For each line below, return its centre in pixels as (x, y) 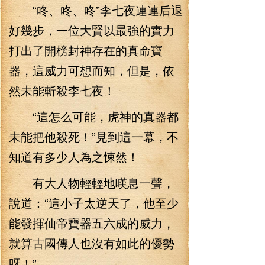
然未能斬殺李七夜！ (62, 90)
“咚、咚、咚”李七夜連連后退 (96, 10)
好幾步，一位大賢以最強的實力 (92, 30)
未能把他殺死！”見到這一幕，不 (94, 136)
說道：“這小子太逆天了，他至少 (94, 203)
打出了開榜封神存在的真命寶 (86, 50)
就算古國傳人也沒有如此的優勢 (92, 243)
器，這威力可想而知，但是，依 (92, 70)
